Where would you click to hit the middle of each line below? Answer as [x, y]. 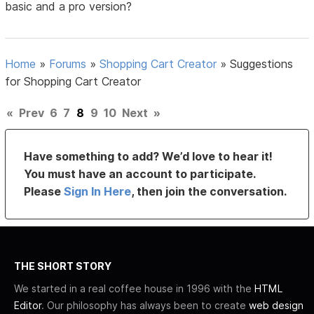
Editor [28, 306]
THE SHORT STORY [63, 266]
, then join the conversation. [209, 192]
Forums [68, 64]
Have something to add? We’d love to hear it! [149, 157]
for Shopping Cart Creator [73, 82]
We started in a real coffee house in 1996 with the [134, 289]
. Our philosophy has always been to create [145, 306]
